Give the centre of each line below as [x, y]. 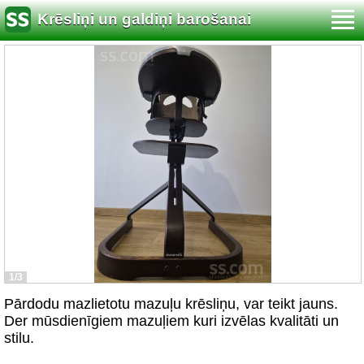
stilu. [19, 338]
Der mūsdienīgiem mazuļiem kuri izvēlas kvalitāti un [171, 321]
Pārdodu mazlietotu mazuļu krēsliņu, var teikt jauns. [171, 304]
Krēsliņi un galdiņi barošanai [144, 19]
